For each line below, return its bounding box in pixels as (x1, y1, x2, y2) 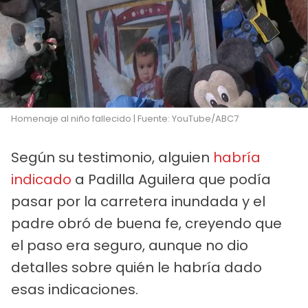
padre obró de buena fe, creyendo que (11, 214, 282, 234)
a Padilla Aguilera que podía (71, 170, 271, 190)
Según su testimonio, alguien (11, 148, 213, 168)
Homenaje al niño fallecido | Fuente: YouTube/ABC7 (11, 112, 239, 126)
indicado (11, 170, 71, 190)
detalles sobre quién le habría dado (11, 258, 262, 278)
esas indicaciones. (11, 280, 138, 300)
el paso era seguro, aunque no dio (11, 236, 248, 256)
